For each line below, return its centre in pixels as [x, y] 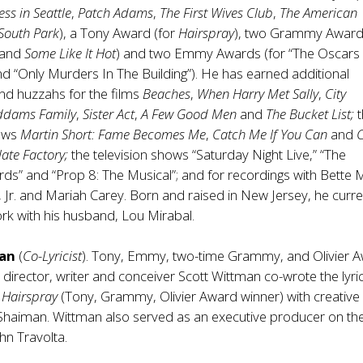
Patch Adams [116, 13]
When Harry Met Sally [258, 94]
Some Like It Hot [70, 53]
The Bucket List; [310, 114]
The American [319, 13]
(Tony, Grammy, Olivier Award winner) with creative [209, 296]
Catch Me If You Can [270, 134]
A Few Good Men [189, 114]
